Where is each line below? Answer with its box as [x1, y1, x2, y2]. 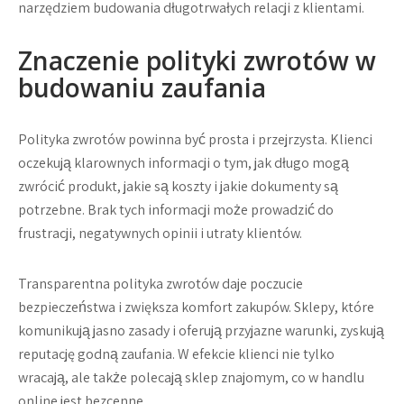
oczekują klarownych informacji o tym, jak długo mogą [18, 153, 349, 172]
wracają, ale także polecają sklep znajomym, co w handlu [18, 368, 364, 387]
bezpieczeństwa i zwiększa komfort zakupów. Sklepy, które [18, 298, 374, 317]
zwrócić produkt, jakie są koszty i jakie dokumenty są [18, 177, 338, 196]
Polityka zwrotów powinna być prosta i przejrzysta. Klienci [18, 130, 372, 149]
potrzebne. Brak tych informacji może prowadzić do [18, 200, 334, 219]
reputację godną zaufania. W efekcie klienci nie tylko [18, 344, 335, 363]
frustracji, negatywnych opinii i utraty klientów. [18, 224, 302, 243]
